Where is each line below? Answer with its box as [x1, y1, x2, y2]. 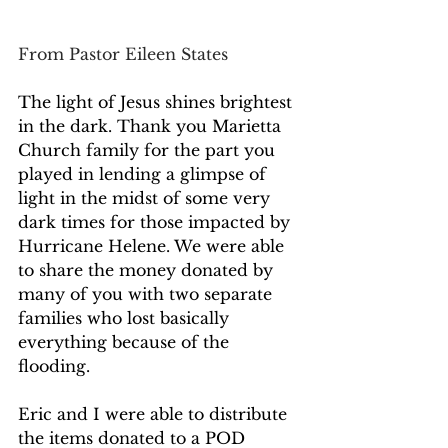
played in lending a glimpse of [18, 164, 271, 185]
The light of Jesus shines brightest [18, 92, 297, 113]
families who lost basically [18, 308, 234, 329]
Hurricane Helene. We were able [18, 236, 289, 257]
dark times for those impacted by [18, 212, 295, 233]
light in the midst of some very [18, 188, 275, 209]
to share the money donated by [18, 260, 278, 281]
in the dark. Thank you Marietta [18, 116, 286, 137]
